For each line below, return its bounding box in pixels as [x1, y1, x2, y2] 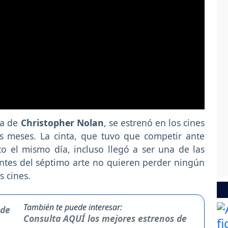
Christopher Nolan [20, 117, 104, 129]
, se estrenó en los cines [103, 117, 205, 129]
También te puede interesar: [23, 202, 123, 213]
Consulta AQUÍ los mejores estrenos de [23, 212, 187, 225]
